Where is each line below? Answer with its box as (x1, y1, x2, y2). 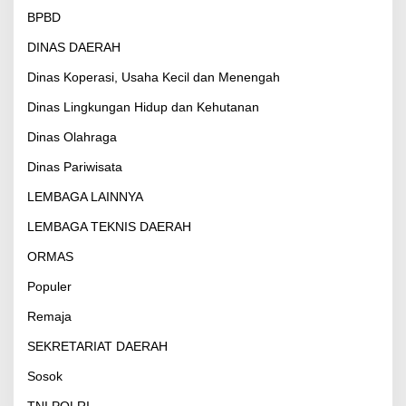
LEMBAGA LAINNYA (27, 189, 143, 205)
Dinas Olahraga (27, 130, 117, 145)
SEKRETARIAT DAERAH (27, 339, 168, 354)
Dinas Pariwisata (27, 159, 122, 175)
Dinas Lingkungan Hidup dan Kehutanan (27, 100, 259, 115)
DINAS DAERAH (27, 40, 121, 55)
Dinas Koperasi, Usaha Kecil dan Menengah (27, 70, 280, 85)
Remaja (27, 309, 72, 324)
